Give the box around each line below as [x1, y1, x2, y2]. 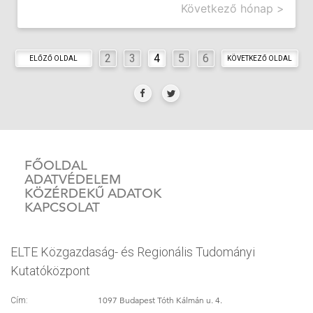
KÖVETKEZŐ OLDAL [227, 54, 292, 62]
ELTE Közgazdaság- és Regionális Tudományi [10, 244, 255, 259]
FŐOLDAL [24, 156, 87, 173]
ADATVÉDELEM [24, 170, 121, 187]
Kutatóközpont [10, 263, 90, 278]
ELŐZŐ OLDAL [29, 54, 78, 62]
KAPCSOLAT [24, 198, 100, 215]
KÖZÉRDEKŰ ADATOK [24, 184, 161, 201]
